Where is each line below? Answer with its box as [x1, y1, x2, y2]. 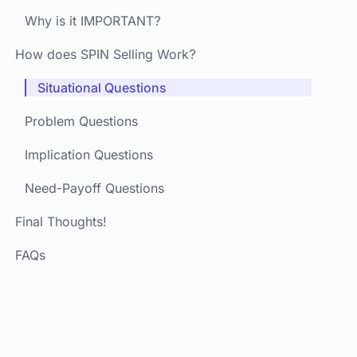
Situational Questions [37, 80, 167, 96]
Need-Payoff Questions [25, 180, 164, 196]
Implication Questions [25, 147, 153, 163]
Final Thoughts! [15, 214, 106, 229]
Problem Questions [25, 113, 138, 129]
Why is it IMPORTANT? [25, 13, 161, 29]
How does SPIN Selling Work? [15, 46, 196, 62]
